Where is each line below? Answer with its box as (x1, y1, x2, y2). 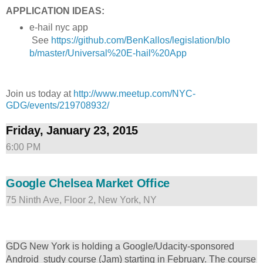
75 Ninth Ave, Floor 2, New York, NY (6, 195, 157, 205)
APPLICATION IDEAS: (6, 5, 104, 16)
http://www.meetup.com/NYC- (73, 89, 195, 99)
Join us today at (6, 89, 73, 99)
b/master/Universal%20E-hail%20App (29, 48, 187, 59)
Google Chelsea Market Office (6, 177, 170, 190)
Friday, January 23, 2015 (6, 124, 138, 137)
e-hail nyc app (29, 22, 88, 33)
